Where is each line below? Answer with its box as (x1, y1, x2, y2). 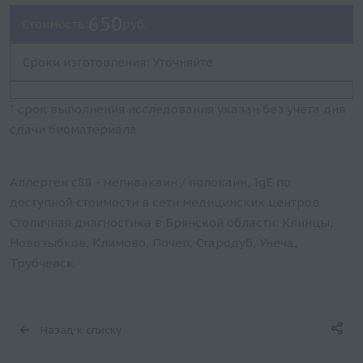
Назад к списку (41, 322, 122, 337)
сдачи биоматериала (10, 122, 137, 137)
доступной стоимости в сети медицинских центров (10, 194, 319, 210)
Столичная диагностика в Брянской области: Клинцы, (10, 215, 333, 230)
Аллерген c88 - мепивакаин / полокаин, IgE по (10, 174, 291, 190)
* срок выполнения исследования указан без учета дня (10, 101, 345, 117)
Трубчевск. (10, 255, 76, 271)
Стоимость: (23, 16, 88, 32)
